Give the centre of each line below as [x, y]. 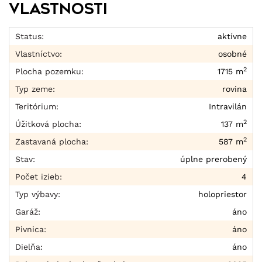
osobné [232, 54]
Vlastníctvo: [39, 54]
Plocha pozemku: [49, 72]
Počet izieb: [39, 177]
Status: [30, 37]
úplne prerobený [213, 159]
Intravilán [228, 107]
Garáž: [28, 212]
